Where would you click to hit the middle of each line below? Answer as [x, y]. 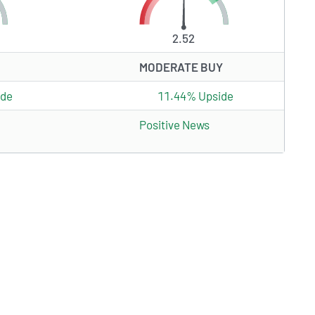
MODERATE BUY [181, 67]
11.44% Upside [195, 96]
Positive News [174, 125]
